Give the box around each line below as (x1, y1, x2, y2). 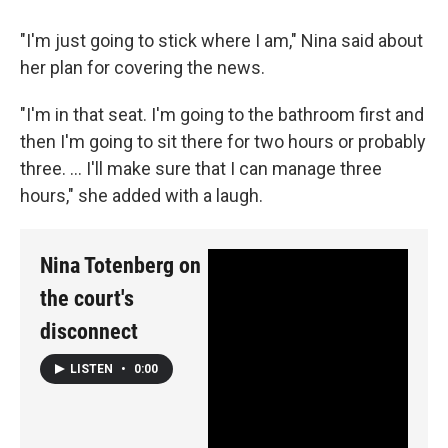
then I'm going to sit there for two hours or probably (20, 130, 426, 152)
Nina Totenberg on (40, 252, 201, 278)
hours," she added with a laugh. (20, 184, 263, 206)
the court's (40, 285, 134, 311)
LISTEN (70, 362, 116, 377)
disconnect (40, 318, 138, 344)
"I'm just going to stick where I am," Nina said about (20, 29, 423, 51)
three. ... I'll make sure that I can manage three (20, 157, 382, 179)
